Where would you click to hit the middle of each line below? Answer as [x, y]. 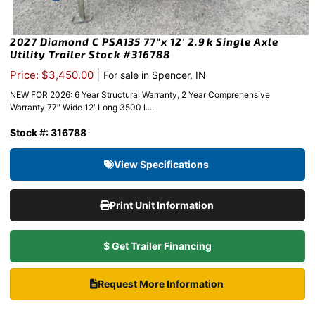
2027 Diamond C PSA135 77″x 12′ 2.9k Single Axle [144, 42]
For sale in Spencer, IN [155, 75]
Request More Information [161, 284]
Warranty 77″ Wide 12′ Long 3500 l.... [82, 108]
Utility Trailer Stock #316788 [90, 54]
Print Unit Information [162, 205]
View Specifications [162, 165]
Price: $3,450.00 [53, 75]
